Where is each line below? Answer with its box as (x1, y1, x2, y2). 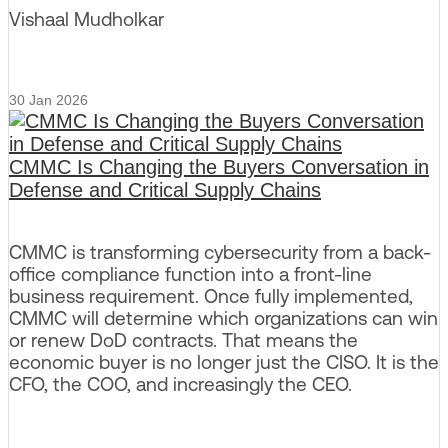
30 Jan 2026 (9, 92, 88, 109)
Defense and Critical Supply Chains (9, 179, 321, 202)
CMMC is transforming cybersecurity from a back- (9, 241, 431, 264)
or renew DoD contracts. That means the (9, 329, 358, 352)
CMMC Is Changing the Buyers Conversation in (9, 156, 429, 179)
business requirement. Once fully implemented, (9, 285, 413, 308)
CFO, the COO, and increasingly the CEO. (9, 373, 352, 396)
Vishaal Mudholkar (9, 7, 164, 30)
